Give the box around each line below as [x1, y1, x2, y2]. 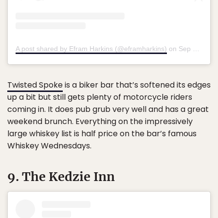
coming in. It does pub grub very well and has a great [7, 104, 209, 115]
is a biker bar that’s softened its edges [63, 79, 211, 91]
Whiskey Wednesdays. [7, 140, 91, 152]
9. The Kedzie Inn [7, 169, 115, 185]
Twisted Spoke [7, 79, 63, 91]
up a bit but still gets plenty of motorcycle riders [7, 91, 192, 103]
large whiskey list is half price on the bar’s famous [7, 128, 197, 140]
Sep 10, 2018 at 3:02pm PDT [179, 45, 193, 53]
